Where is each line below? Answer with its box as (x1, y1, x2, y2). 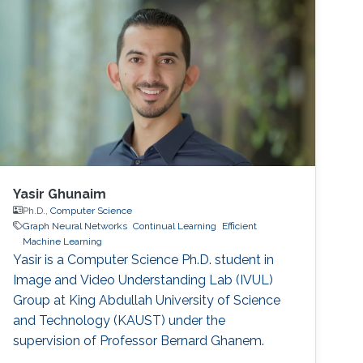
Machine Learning (23, 235, 103, 247)
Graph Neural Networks (23, 220, 128, 232)
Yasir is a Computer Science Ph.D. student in (13, 251, 275, 267)
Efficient (222, 220, 258, 232)
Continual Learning (133, 220, 217, 232)
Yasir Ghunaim (13, 186, 107, 202)
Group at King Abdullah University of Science (13, 292, 281, 308)
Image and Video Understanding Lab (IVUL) (13, 271, 274, 288)
